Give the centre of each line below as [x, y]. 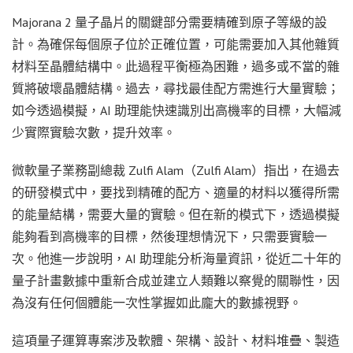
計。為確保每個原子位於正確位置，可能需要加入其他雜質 [176, 44]
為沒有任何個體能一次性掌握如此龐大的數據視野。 [157, 302]
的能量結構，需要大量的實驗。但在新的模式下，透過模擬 [176, 214]
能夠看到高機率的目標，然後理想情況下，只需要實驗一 [169, 236]
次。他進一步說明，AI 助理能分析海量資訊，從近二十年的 [176, 258]
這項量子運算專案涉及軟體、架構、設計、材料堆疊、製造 [176, 340]
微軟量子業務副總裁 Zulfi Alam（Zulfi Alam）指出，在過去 [176, 170]
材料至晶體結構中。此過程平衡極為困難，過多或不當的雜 [176, 66]
